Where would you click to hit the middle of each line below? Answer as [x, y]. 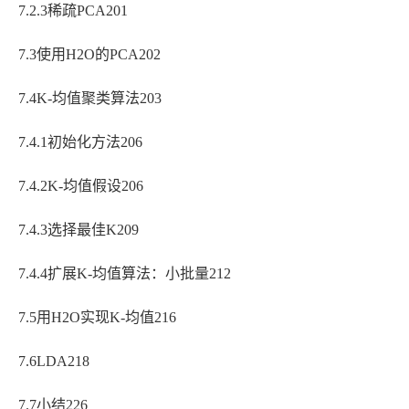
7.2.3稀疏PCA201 [73, 11]
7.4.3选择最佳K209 [79, 230]
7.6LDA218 [54, 362]
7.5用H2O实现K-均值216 [97, 318]
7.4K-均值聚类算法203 [90, 99]
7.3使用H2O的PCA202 [89, 55]
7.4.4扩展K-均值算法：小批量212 [125, 274]
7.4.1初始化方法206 [80, 142]
